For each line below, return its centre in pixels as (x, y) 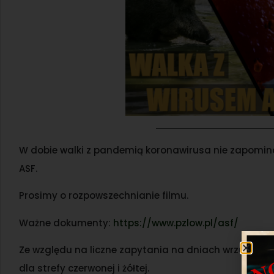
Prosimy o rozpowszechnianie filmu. (104, 196)
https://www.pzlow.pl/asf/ (176, 223)
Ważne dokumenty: (66, 223)
